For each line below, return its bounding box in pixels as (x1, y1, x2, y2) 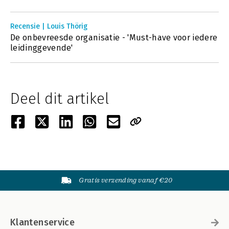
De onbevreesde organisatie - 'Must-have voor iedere (10, 32, 218, 42)
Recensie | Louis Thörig (10, 21, 87, 31)
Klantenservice (10, 216, 75, 228)
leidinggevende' (10, 42, 73, 53)
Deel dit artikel (10, 89, 109, 108)
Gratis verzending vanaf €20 (79, 176, 173, 184)
